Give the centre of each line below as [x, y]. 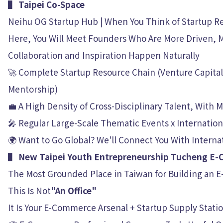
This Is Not [29, 190]
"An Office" [74, 190]
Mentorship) [33, 89]
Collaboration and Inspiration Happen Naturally [104, 55]
